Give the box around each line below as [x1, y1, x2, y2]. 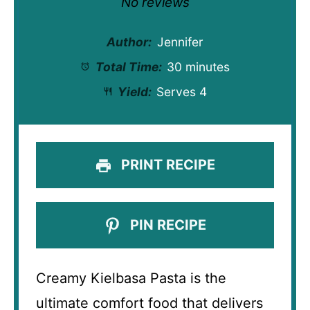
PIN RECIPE [126, 217, 206, 234]
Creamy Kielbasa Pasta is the [36, 270, 226, 287]
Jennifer [156, 35, 203, 49]
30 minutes [166, 60, 230, 74]
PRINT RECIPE [117, 156, 215, 173]
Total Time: [92, 60, 162, 74]
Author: [107, 35, 152, 49]
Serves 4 [156, 84, 208, 99]
